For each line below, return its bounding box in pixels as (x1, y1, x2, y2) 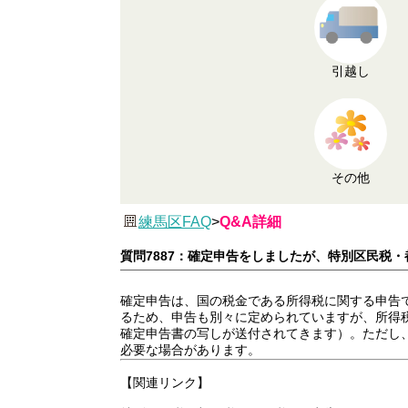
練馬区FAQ (138, 214, 211, 230)
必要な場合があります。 (120, 342, 260, 358)
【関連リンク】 (120, 375, 209, 391)
